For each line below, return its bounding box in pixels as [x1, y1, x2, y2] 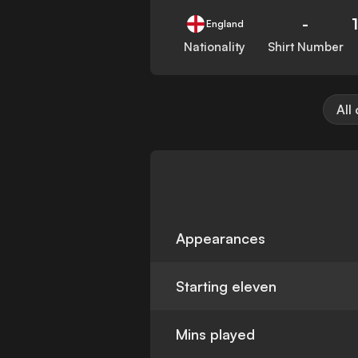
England [205, 18, 244, 30]
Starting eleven [176, 277, 277, 296]
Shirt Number [267, 39, 344, 55]
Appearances [176, 229, 266, 248]
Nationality [184, 39, 246, 55]
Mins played [176, 325, 256, 344]
